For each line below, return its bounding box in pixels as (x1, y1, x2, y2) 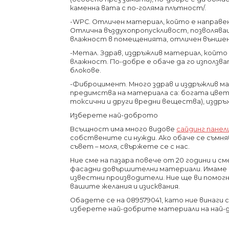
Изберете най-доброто (70, 111, 158, 120)
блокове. (70, 66, 102, 75)
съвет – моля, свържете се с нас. (70, 143, 190, 151)
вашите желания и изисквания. (70, 182, 180, 191)
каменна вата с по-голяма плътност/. (70, 4, 207, 12)
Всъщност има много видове (70, 125, 177, 133)
